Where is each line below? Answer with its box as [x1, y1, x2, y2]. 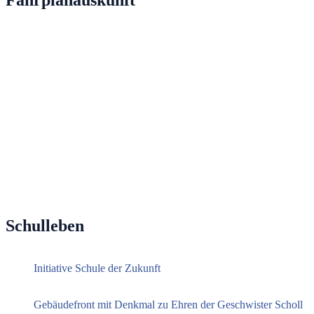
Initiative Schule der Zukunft [34, 262, 161, 275]
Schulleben [6, 217, 84, 235]
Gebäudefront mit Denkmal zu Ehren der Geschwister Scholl [34, 299, 303, 311]
